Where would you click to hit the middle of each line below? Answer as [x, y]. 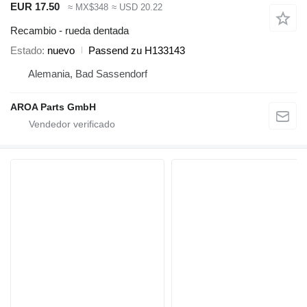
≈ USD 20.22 [137, 7]
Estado [26, 50]
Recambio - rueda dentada [70, 30]
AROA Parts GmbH [53, 107]
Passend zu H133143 [137, 50]
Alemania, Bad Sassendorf [88, 73]
